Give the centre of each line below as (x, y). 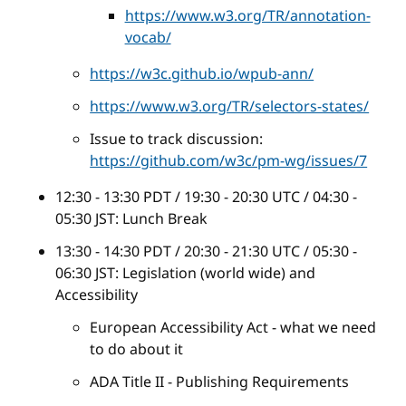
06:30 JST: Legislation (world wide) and (185, 273)
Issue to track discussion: (177, 139)
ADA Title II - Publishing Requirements (220, 382)
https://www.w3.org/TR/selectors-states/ (230, 106)
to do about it (137, 349)
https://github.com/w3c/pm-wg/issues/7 (229, 161)
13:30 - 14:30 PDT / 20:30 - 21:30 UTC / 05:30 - (206, 251)
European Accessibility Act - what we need (233, 328)
